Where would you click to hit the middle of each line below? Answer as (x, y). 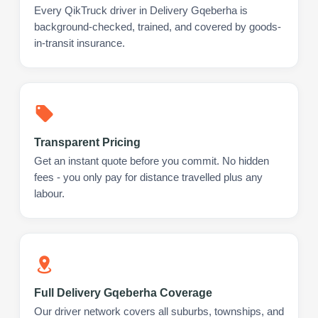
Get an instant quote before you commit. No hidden (152, 161)
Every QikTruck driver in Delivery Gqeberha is (141, 10)
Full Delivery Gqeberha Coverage (123, 292)
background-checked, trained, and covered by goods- (158, 27)
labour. (49, 193)
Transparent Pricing (87, 142)
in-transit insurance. (79, 43)
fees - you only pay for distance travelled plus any (148, 177)
